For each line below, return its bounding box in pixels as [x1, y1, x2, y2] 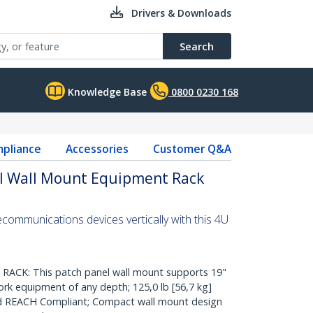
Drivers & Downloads [131, 6, 231, 20]
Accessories [65, 141, 129, 156]
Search [180, 39, 214, 53]
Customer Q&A [152, 141, 231, 156]
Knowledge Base [65, 85, 147, 99]
